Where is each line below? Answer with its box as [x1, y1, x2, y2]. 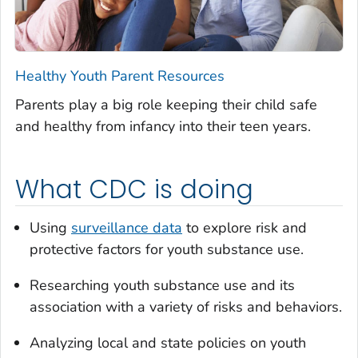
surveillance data [71, 217, 182, 237]
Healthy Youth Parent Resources [15, 66, 225, 86]
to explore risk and [182, 217, 307, 237]
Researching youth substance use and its [30, 275, 295, 295]
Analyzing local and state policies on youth [30, 332, 306, 352]
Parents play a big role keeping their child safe [15, 95, 317, 115]
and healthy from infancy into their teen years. [15, 117, 311, 137]
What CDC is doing [15, 172, 253, 208]
